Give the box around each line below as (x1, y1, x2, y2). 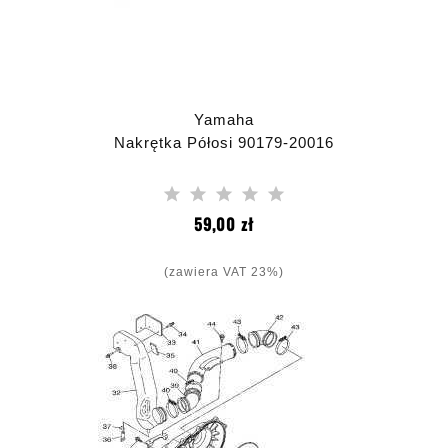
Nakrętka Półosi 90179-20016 (114, 134, 334, 151)
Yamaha (194, 111, 254, 128)
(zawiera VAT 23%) (164, 265, 284, 279)
